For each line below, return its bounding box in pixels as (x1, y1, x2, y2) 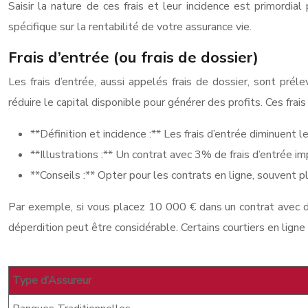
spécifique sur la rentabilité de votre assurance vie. (8, 19, 252, 34)
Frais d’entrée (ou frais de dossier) (8, 47, 258, 67)
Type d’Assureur (12, 273, 91, 288)
